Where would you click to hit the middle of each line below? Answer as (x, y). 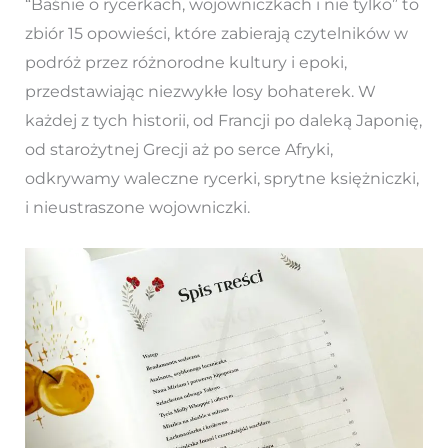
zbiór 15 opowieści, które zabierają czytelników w (216, 34)
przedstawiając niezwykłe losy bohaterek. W (200, 92)
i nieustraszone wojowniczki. (137, 208)
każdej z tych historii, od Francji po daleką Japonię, (223, 121)
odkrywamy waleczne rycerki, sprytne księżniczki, (221, 179)
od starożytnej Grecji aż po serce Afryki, (178, 150)
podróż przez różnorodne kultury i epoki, (185, 63)
